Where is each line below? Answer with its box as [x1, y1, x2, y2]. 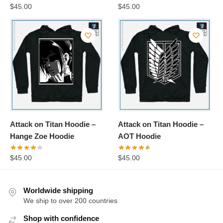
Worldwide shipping [23, 186, 93, 195]
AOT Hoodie [118, 131, 161, 140]
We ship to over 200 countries [23, 197, 117, 205]
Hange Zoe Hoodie [10, 131, 74, 140]
